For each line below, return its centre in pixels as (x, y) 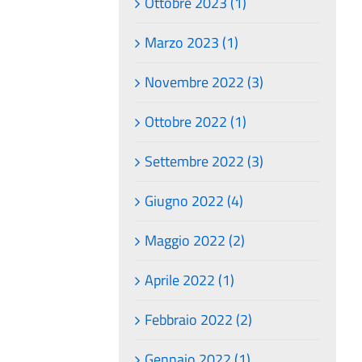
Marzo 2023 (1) (192, 42)
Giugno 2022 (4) (194, 200)
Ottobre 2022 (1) (196, 121)
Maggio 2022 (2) (195, 240)
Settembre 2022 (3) (204, 161)
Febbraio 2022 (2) (199, 319)
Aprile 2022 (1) (190, 280)
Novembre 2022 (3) (204, 82)
